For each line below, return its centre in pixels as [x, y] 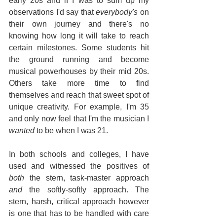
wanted [22, 131]
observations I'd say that [53, 12]
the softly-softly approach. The [86, 190]
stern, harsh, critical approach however [79, 202]
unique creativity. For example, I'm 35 [79, 107]
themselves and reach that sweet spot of [79, 95]
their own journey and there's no [79, 24]
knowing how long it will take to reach [79, 36]
